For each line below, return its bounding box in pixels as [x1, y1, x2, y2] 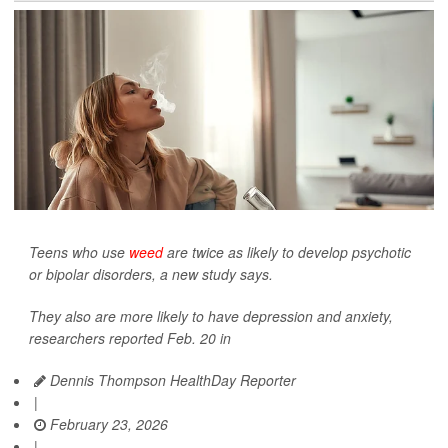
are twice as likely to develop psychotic [163, 242, 411, 263]
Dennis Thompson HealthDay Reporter [46, 370, 296, 391]
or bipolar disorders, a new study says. [29, 264, 273, 285]
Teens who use [29, 242, 129, 263]
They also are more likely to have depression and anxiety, [29, 306, 393, 327]
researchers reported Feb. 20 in [29, 328, 231, 349]
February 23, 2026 [46, 414, 168, 435]
